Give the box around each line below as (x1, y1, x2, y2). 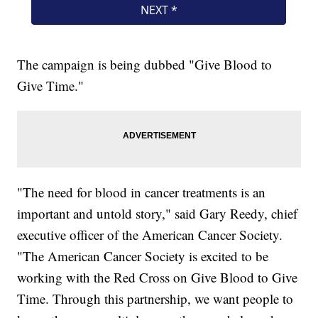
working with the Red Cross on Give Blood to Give (17, 268, 298, 287)
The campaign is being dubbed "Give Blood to (17, 55, 273, 74)
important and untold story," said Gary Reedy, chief (17, 204, 298, 223)
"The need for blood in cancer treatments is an (17, 183, 266, 202)
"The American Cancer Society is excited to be (17, 247, 269, 265)
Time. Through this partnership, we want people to (17, 290, 294, 308)
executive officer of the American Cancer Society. (17, 226, 283, 244)
